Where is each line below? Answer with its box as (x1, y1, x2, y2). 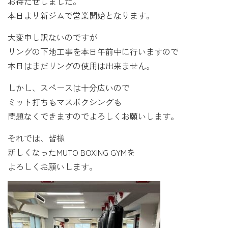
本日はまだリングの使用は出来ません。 (8, 59, 154, 72)
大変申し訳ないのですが (8, 31, 97, 43)
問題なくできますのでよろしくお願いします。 (8, 109, 179, 122)
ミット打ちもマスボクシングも (8, 95, 122, 108)
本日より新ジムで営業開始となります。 (8, 9, 154, 21)
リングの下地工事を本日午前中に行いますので (8, 45, 179, 58)
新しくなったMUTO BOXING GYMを (8, 146, 135, 158)
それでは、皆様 (8, 131, 65, 144)
